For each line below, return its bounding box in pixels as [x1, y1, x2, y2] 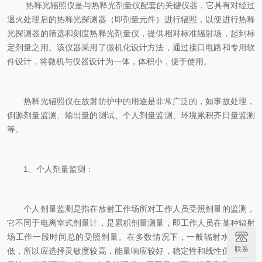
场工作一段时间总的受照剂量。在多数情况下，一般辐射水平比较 [7, 232, 255, 242]
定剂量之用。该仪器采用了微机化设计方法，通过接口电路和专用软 [7, 43, 255, 52]
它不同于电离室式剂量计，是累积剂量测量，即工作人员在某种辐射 [7, 218, 255, 227]
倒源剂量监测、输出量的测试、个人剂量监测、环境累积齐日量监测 [7, 111, 255, 120]
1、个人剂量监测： [7, 164, 94, 174]
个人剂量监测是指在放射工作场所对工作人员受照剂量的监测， [7, 204, 255, 213]
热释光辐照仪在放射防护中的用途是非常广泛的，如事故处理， [7, 96, 255, 106]
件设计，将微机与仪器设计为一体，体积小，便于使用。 [7, 57, 212, 66]
